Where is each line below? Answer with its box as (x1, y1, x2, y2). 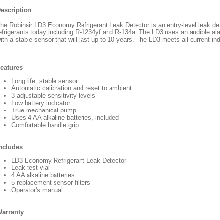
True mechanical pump (11, 107, 76, 114)
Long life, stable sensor (11, 77, 78, 84)
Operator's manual (11, 186, 63, 193)
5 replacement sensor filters (11, 179, 90, 186)
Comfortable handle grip (11, 121, 79, 129)
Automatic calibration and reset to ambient (11, 84, 132, 92)
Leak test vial (11, 164, 50, 171)
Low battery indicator (11, 99, 70, 107)
